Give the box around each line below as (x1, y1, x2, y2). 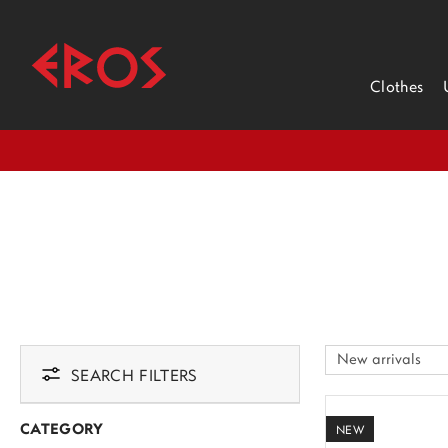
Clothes (370, 79, 424, 96)
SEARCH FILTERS (71, 369, 198, 385)
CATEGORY (20, 423, 104, 438)
